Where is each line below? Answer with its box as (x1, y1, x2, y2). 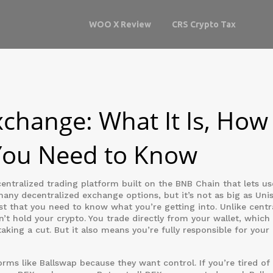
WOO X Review (88, 19, 151, 29)
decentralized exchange (21, 190, 123, 200)
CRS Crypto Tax (171, 19, 236, 29)
